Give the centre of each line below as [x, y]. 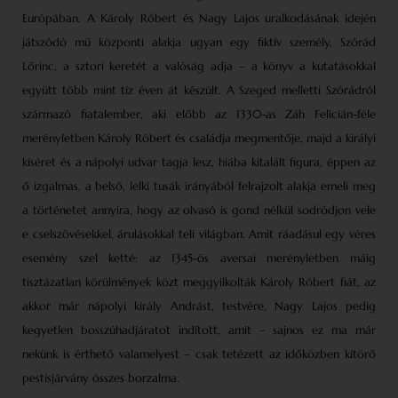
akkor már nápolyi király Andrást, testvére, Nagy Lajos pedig [199, 306]
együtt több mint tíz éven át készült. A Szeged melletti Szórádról [199, 91]
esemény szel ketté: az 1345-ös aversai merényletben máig [199, 259]
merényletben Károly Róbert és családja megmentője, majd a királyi [199, 139]
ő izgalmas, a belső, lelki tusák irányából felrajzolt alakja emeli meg [199, 187]
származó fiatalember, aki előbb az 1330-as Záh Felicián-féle [199, 115]
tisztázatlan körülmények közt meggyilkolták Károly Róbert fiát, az [199, 283]
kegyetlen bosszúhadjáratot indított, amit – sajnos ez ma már [199, 330]
